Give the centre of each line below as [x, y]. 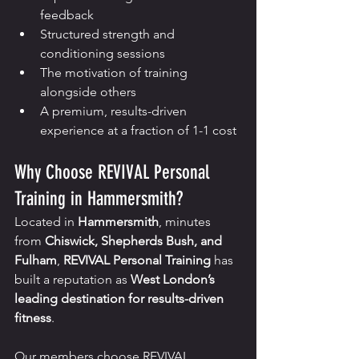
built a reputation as [73, 280]
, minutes [186, 222]
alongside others [88, 92]
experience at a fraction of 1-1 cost [138, 131]
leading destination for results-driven [121, 299]
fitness [33, 318]
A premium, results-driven [115, 111]
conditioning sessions [103, 54]
